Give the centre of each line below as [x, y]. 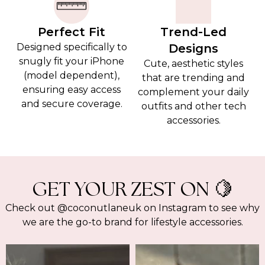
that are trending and [193, 78]
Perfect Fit [72, 32]
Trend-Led [193, 32]
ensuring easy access [72, 90]
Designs [193, 49]
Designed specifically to [72, 47]
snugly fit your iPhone [72, 61]
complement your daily [193, 92]
